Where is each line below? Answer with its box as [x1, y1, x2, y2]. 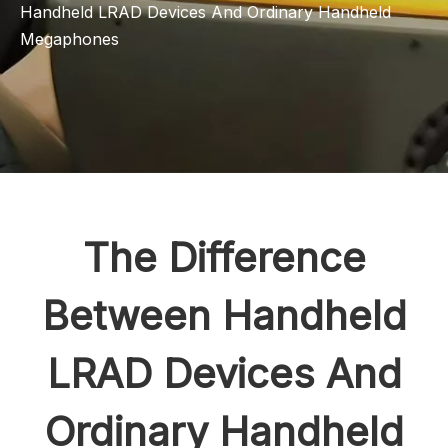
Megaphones [20, 29, 119, 49]
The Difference [82, 233, 366, 282]
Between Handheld [41, 291, 407, 340]
